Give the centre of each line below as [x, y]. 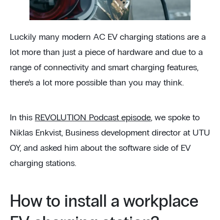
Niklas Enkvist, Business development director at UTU [110, 133]
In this [22, 118]
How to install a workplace [104, 202]
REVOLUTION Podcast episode [93, 118]
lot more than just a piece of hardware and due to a [106, 52]
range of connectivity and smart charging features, [104, 68]
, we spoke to [175, 118]
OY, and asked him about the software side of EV [100, 148]
